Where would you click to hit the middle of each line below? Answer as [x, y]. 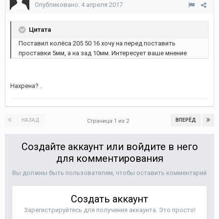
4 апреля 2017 [102, 5]
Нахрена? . [26, 86]
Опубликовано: [58, 5]
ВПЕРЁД [186, 120]
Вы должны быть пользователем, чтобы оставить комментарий [109, 173]
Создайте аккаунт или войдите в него [109, 147]
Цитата [39, 29]
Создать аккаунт [109, 199]
